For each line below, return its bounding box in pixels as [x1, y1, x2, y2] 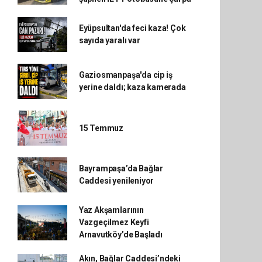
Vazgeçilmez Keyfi [78, 218, 149, 227]
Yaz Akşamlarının [78, 205, 144, 215]
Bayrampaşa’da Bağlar [78, 164, 163, 173]
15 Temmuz [78, 123, 124, 133]
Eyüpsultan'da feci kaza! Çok [78, 23, 186, 33]
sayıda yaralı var [78, 36, 140, 45]
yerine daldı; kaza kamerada [78, 82, 186, 92]
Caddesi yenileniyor [78, 176, 154, 185]
